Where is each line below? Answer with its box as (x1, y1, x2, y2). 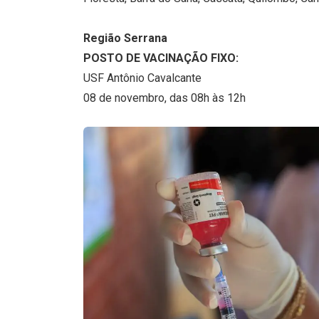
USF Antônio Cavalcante (83, 71, 202, 85)
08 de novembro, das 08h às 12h (83, 91, 246, 105)
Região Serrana (83, 31, 167, 46)
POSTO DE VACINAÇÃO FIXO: (83, 51, 239, 66)
